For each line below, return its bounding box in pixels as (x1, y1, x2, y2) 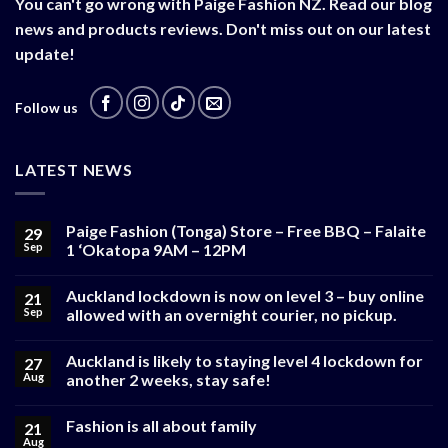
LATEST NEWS (15, 159, 133, 179)
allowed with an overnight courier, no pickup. (66, 305, 397, 325)
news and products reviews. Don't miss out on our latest (15, 18, 431, 38)
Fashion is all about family (66, 416, 257, 436)
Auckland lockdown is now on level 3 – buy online (66, 286, 424, 306)
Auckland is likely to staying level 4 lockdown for (66, 351, 423, 371)
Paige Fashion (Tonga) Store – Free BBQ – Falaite (66, 221, 426, 241)
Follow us (15, 100, 78, 117)
